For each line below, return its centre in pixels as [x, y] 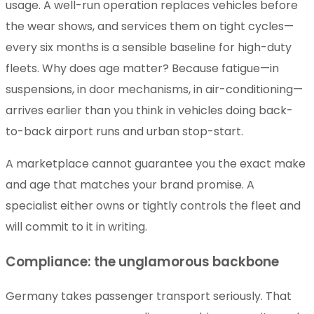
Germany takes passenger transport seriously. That [149, 296]
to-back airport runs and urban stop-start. [124, 132]
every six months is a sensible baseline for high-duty [149, 48]
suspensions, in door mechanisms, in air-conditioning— [154, 90]
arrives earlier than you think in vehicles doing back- [149, 111]
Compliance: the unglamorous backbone [142, 262]
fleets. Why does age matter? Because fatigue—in [142, 69]
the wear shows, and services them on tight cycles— [150, 27]
